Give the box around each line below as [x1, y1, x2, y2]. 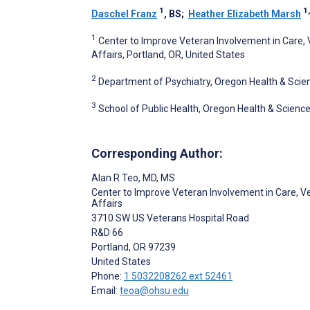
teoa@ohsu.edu [120, 285, 189, 297]
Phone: [91, 271, 124, 282]
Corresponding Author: [91, 146, 223, 161]
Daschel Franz [91, 8, 157, 20]
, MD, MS [138, 172, 175, 184]
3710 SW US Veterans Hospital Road [91, 212, 249, 224]
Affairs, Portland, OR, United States [91, 48, 245, 60]
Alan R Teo [91, 172, 138, 184]
